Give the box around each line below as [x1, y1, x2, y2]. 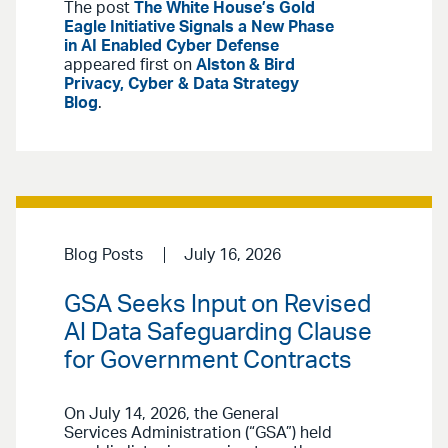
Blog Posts [64, 247, 143, 264]
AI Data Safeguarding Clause [64, 321, 372, 346]
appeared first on [64, 57, 196, 74]
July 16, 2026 [183, 247, 281, 264]
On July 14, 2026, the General [64, 406, 279, 423]
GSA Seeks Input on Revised [64, 293, 371, 318]
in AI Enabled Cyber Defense [64, 38, 279, 55]
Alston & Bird [196, 57, 295, 74]
